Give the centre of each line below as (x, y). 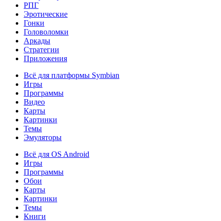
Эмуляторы (43, 137)
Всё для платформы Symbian (72, 75)
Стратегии (41, 50)
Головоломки (46, 32)
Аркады (37, 41)
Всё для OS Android (56, 154)
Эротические (46, 14)
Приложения (45, 58)
